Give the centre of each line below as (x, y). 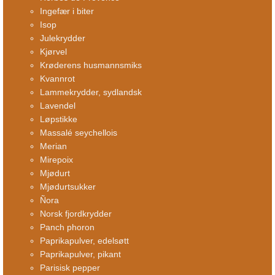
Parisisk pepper (70, 267)
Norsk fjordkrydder (76, 213)
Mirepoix (56, 159)
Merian (53, 146)
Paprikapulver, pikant (80, 254)
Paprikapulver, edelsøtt (84, 240)
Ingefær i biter (67, 11)
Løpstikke (59, 119)
